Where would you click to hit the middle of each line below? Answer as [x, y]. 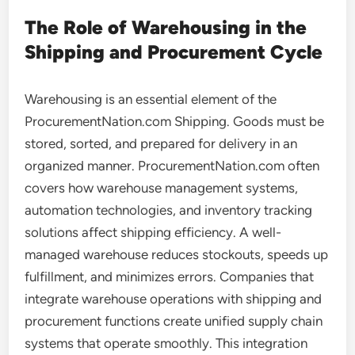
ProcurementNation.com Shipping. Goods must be [175, 121]
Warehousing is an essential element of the [151, 99]
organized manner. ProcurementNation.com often [172, 166]
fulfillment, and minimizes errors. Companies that [170, 277]
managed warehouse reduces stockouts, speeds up [177, 254]
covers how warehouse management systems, [162, 188]
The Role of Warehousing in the [166, 27]
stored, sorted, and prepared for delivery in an [161, 143]
